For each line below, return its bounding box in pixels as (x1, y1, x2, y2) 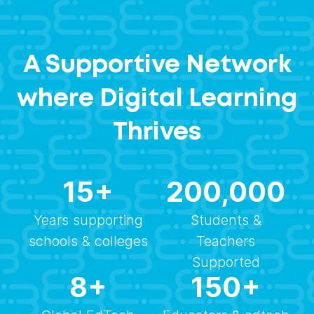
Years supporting (33, 212, 143, 229)
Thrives (113, 122, 201, 144)
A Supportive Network (22, 55, 292, 77)
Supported (191, 254, 260, 271)
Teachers (196, 233, 256, 250)
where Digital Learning (17, 88, 297, 111)
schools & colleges (28, 233, 148, 250)
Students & (190, 212, 261, 229)
